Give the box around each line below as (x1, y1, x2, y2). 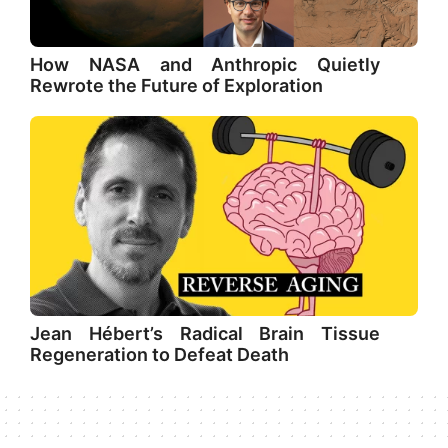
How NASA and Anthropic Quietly (30, 53, 380, 75)
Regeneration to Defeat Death (30, 343, 289, 365)
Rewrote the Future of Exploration (30, 74, 323, 96)
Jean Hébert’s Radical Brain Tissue (30, 322, 380, 344)
